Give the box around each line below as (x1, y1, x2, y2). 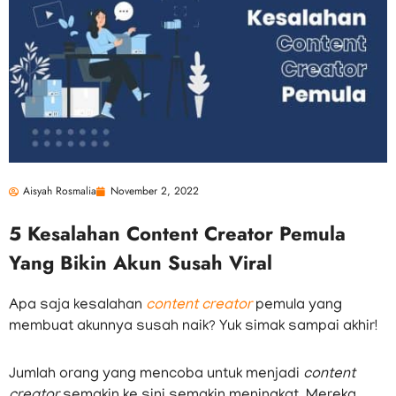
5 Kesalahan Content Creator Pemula (9, 219, 346, 248)
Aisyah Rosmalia (23, 183, 96, 200)
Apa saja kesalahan (9, 298, 146, 315)
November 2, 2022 (110, 183, 199, 200)
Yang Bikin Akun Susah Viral (9, 248, 272, 278)
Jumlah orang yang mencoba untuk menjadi (9, 367, 303, 384)
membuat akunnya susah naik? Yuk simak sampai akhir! (9, 319, 377, 336)
